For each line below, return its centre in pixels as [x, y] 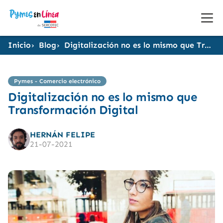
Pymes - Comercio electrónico [57, 81]
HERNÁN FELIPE [62, 135]
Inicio [19, 45]
